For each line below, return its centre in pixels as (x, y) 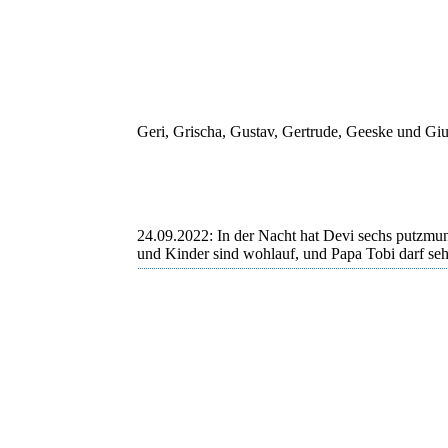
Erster (155, 306)
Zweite (159, 342)
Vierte (156, 414)
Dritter (157, 378)
